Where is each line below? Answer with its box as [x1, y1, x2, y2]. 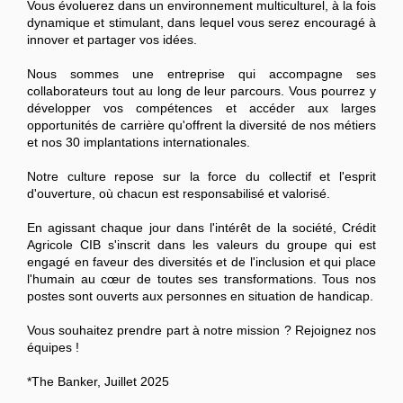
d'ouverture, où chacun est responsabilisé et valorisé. [27, 186, 330, 201]
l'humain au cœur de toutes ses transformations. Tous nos [27, 272, 376, 287]
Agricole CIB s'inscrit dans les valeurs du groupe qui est [27, 237, 376, 253]
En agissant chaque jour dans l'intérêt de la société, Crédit [27, 220, 376, 236]
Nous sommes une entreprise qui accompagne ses [27, 67, 376, 82]
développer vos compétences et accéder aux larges [27, 101, 376, 116]
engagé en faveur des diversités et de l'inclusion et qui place [27, 255, 376, 270]
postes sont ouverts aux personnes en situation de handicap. [27, 289, 373, 304]
